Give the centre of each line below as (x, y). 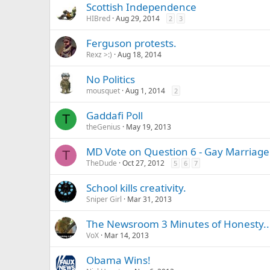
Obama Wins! (118, 260)
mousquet (103, 91)
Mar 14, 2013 (127, 235)
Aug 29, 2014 (138, 18)
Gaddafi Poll (115, 115)
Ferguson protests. (131, 43)
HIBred (98, 18)
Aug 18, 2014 (140, 55)
